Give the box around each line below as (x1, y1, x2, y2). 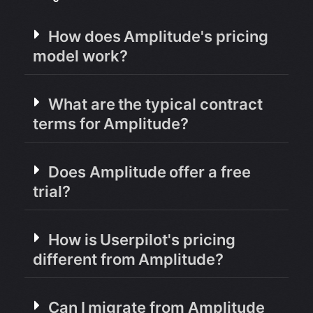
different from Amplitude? (33, 249, 224, 268)
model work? (33, 46, 128, 65)
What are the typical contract (48, 94, 263, 113)
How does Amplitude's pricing (48, 27, 269, 45)
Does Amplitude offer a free (48, 162, 251, 181)
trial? (33, 182, 71, 201)
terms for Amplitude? (33, 114, 189, 133)
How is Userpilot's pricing (48, 230, 236, 249)
